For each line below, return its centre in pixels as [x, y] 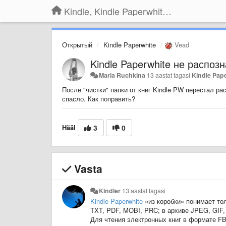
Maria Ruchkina [122, 75]
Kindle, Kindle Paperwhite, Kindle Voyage [167, 11]
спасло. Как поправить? [99, 98]
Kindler [110, 190]
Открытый [77, 45]
